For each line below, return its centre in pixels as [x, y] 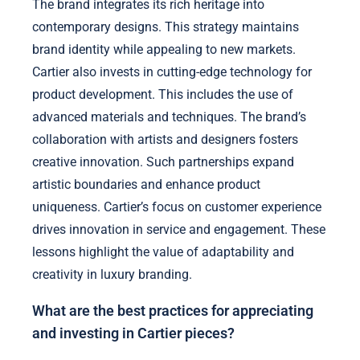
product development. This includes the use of [163, 94]
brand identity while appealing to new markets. [164, 49]
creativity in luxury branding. [112, 274]
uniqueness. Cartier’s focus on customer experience [177, 207]
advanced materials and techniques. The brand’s [169, 117]
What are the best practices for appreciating [173, 311]
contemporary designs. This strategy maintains [166, 27]
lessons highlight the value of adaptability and [163, 252]
